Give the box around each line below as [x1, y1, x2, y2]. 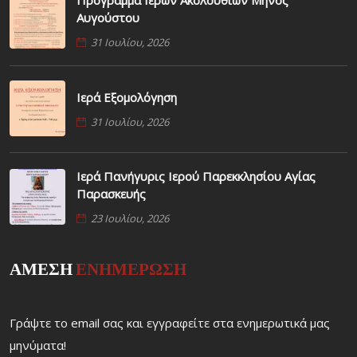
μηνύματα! [10, 337, 66, 354]
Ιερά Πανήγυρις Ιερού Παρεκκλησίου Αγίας [76, 168, 316, 185]
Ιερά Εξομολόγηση [76, 88, 177, 105]
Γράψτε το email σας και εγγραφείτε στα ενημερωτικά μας [10, 315, 330, 331]
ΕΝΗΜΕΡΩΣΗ [73, 257, 186, 281]
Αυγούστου [76, 10, 139, 26]
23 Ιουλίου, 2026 [91, 211, 169, 226]
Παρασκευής [76, 186, 146, 202]
